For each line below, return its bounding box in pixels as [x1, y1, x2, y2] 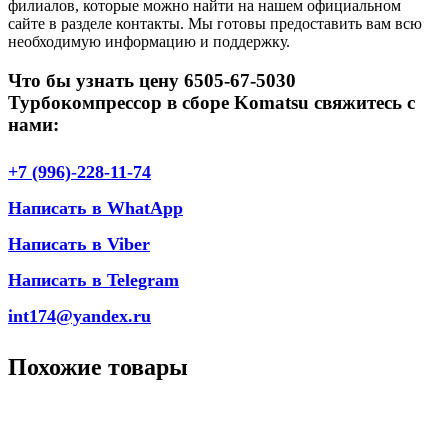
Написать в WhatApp [8, 198, 183, 219]
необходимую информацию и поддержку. [8, 32, 290, 50]
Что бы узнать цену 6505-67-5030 [8, 69, 296, 91]
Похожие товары [8, 354, 188, 381]
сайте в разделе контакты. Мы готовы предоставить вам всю [8, 14, 422, 32]
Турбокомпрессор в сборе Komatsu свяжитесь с [8, 91, 415, 113]
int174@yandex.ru [8, 306, 151, 327]
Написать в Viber [8, 234, 150, 255]
